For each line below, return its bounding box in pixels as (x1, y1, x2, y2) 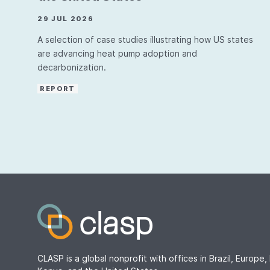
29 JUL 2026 (37, 14, 94, 23)
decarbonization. (37, 62, 106, 72)
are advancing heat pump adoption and (37, 48, 197, 58)
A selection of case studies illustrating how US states (37, 34, 253, 45)
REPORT (40, 84, 75, 93)
